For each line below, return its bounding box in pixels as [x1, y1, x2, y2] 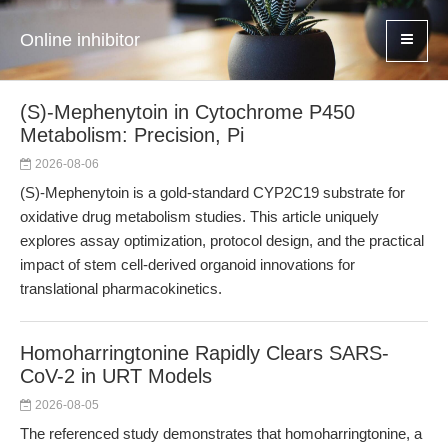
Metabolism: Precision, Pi [20, 124, 244, 146]
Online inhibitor [20, 30, 140, 50]
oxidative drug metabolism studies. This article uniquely [20, 208, 379, 225]
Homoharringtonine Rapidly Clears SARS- [20, 342, 389, 364]
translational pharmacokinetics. [20, 280, 222, 297]
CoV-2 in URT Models [20, 365, 212, 387]
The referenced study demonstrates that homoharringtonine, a [20, 425, 422, 442]
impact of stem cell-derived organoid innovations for [20, 256, 355, 273]
